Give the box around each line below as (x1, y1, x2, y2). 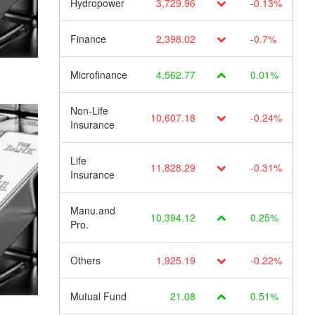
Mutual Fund (70, 288, 127, 303)
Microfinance (70, 67, 127, 82)
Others (70, 252, 101, 267)
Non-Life (70, 103, 108, 117)
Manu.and (70, 202, 115, 217)
